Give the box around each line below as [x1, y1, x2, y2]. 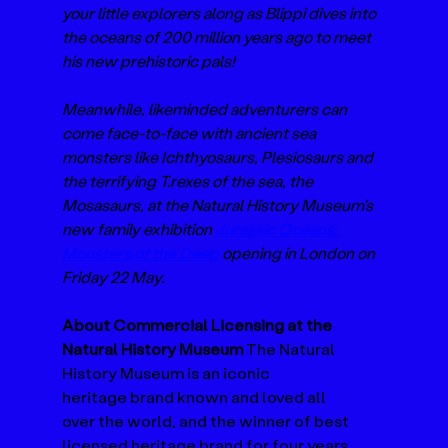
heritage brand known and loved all [62, 385, 330, 407]
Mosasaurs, [62, 193, 145, 215]
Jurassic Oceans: [215, 217, 342, 239]
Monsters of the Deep [62, 241, 220, 263]
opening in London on [219, 241, 379, 263]
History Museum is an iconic [62, 361, 274, 383]
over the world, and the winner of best [62, 409, 353, 431]
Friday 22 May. [62, 265, 168, 287]
